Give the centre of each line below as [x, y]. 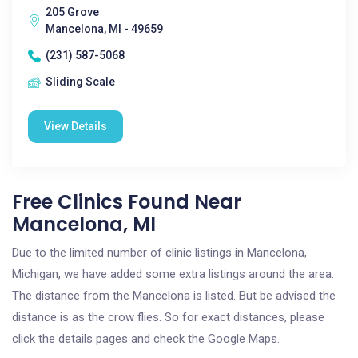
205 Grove [72, 12]
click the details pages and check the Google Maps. [146, 339]
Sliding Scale [80, 82]
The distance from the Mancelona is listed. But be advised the [174, 296]
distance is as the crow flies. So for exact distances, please [168, 317]
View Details [76, 126]
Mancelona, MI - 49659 [104, 29]
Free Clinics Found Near [127, 202]
